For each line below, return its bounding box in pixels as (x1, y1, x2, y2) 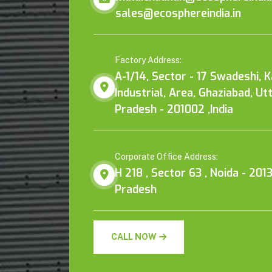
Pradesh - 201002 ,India (115, 102, 233, 117)
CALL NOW (111, 232, 157, 242)
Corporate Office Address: (115, 151, 218, 161)
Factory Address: (115, 55, 182, 66)
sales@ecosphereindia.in (115, 5, 241, 21)
